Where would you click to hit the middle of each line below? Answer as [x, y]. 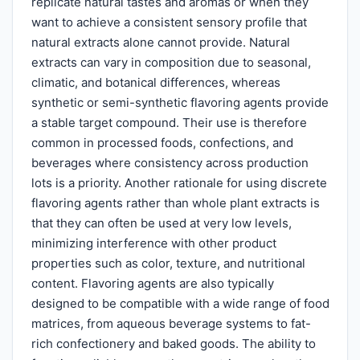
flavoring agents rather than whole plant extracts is [175, 203]
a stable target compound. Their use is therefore [169, 123]
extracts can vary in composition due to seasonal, [171, 62]
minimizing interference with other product [153, 243]
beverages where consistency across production [170, 163]
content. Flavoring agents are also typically [152, 283]
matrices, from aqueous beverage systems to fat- [171, 323]
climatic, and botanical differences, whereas [155, 82]
